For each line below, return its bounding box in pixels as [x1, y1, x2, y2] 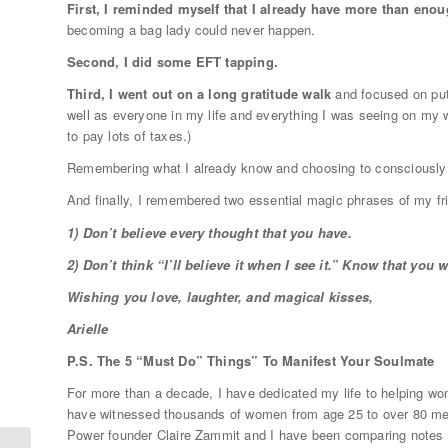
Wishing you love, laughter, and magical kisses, [67, 286, 374, 306]
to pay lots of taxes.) [67, 126, 192, 146]
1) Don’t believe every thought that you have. [67, 222, 352, 242]
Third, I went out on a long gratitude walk [67, 84, 332, 104]
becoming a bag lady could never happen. [67, 20, 316, 40]
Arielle [67, 318, 109, 338]
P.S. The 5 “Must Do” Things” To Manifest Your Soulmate [67, 350, 435, 370]
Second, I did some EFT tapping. [67, 52, 279, 72]
